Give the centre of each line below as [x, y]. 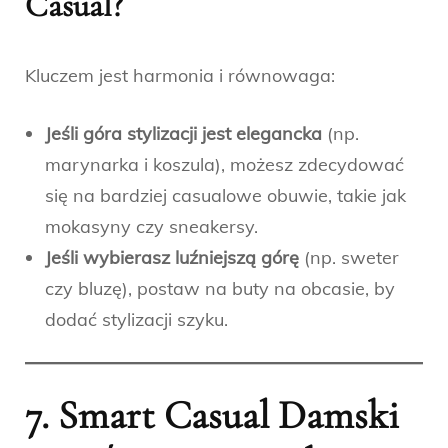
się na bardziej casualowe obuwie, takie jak [225, 195]
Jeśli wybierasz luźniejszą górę [172, 257]
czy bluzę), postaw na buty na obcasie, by [220, 288]
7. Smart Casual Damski [212, 414]
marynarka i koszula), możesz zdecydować [224, 164]
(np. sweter [349, 257]
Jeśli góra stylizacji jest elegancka [183, 133]
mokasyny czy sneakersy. [151, 226]
